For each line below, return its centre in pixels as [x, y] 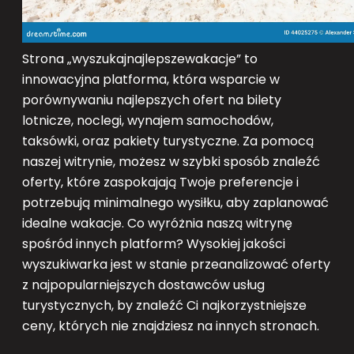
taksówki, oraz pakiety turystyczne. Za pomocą [168, 141]
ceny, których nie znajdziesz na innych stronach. [171, 326]
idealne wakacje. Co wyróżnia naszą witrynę [157, 223]
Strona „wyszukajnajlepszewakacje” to [140, 58]
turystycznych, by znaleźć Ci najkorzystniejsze [164, 305]
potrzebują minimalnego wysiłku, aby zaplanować [175, 202]
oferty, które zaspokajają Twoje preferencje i [160, 182]
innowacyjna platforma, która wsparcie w [151, 79]
